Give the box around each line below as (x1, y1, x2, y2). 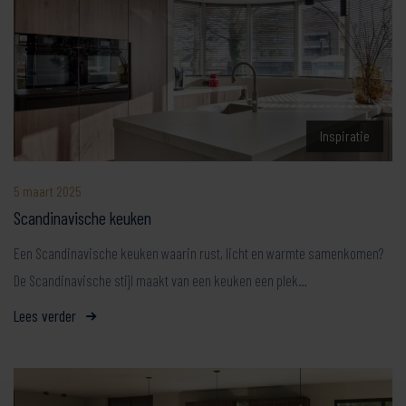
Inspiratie (320, 127, 370, 144)
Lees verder (14, 305, 76, 325)
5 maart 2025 (14, 182, 82, 199)
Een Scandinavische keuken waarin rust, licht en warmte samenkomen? (14, 244, 384, 262)
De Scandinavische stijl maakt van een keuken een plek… (14, 271, 307, 289)
